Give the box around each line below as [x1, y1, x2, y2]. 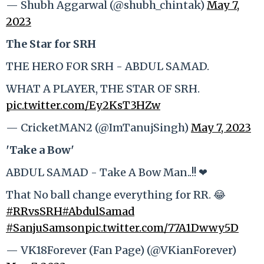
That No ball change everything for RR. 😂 [6, 187, 226, 202]
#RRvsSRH [6, 204, 62, 218]
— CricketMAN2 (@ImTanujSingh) [6, 120, 191, 134]
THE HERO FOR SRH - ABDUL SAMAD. [6, 59, 209, 73]
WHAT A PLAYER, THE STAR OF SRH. [6, 81, 200, 95]
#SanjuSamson [6, 220, 85, 235]
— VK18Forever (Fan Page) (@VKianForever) [6, 243, 236, 257]
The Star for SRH [6, 37, 96, 51]
